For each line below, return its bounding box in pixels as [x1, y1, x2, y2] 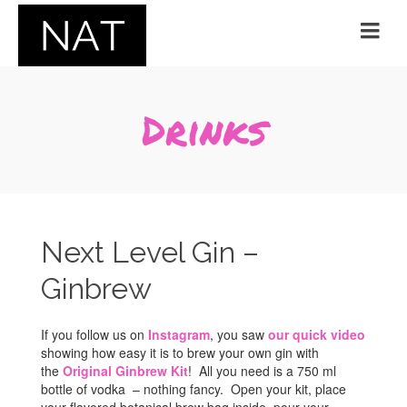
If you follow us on [41, 325, 148, 343]
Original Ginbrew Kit [63, 362, 188, 380]
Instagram [148, 325, 210, 343]
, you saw [210, 325, 268, 343]
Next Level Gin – [41, 235, 259, 269]
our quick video [268, 325, 365, 343]
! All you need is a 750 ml [188, 362, 336, 380]
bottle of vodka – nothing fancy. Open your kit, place [41, 380, 346, 398]
